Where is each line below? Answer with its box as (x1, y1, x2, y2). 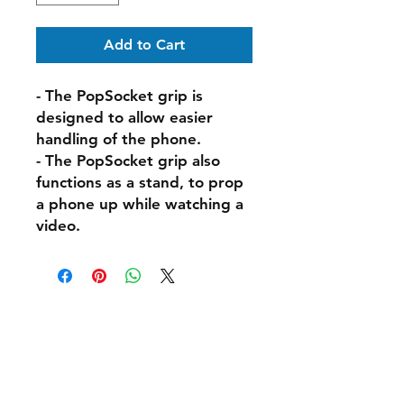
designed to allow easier (36, 108, 213, 127)
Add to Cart (104, 36, 185, 54)
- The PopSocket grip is (36, 87, 203, 106)
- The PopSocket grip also (36, 151, 220, 170)
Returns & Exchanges (36, 363, 161, 381)
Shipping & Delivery (36, 341, 154, 358)
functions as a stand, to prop (36, 173, 243, 192)
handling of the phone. (36, 130, 201, 149)
